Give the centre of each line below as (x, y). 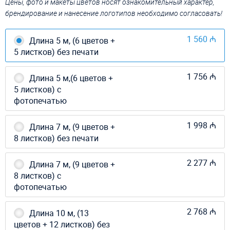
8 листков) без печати (56, 138)
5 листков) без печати (56, 52)
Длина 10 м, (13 (59, 213)
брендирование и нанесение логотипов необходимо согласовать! (114, 13)
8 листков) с (37, 175)
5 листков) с (37, 89)
